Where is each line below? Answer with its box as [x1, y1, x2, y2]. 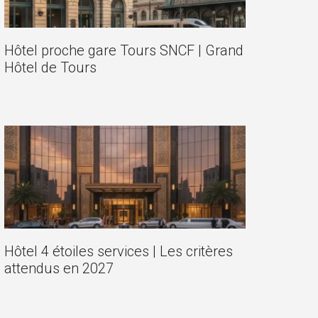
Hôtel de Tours [4, 58, 97, 76]
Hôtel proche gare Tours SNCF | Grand [4, 41, 243, 59]
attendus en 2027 [4, 260, 114, 278]
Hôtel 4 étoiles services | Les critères [4, 243, 233, 261]
